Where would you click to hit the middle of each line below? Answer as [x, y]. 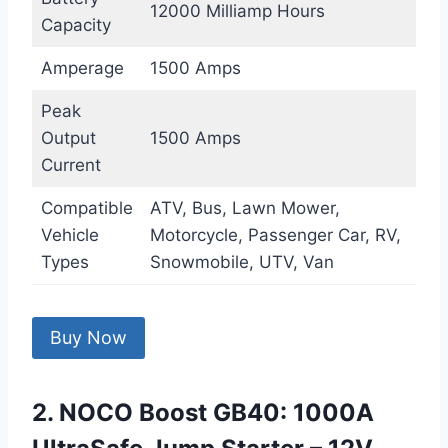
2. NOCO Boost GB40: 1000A [203, 413]
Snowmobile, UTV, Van [241, 262]
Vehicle [69, 235]
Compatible [86, 208]
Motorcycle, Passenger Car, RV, [275, 235]
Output [68, 138]
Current [70, 165]
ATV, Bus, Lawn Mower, [244, 208]
